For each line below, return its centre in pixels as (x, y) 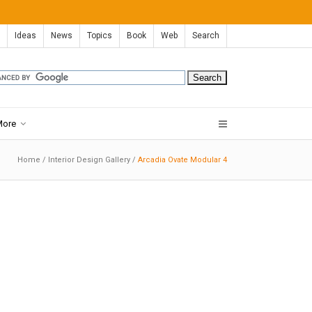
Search (206, 36)
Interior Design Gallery (89, 160)
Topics (100, 36)
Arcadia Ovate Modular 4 (182, 160)
